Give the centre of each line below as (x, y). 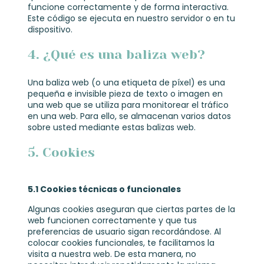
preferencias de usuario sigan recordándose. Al (124, 231)
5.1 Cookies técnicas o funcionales (104, 189)
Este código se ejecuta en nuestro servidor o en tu (131, 18)
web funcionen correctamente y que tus (112, 220)
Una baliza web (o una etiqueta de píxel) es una (126, 82)
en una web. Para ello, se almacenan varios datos (129, 116)
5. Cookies (61, 152)
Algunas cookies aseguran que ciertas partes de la (131, 209)
